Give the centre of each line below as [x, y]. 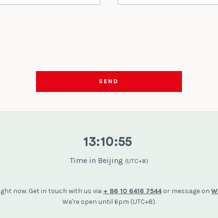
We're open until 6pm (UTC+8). [109, 202]
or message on [186, 191]
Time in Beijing [97, 161]
